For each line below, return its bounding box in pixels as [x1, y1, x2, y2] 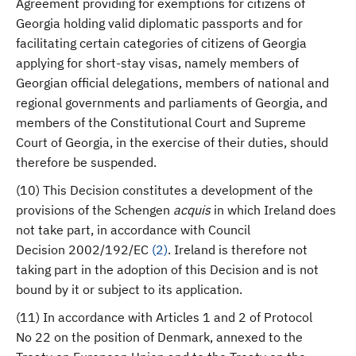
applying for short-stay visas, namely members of [16, 55, 299, 71]
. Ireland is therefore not [168, 242, 308, 257]
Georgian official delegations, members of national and [16, 75, 329, 91]
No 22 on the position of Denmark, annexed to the [16, 329, 303, 345]
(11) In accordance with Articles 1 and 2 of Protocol [16, 309, 312, 325]
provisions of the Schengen [16, 202, 173, 218]
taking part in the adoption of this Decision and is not [16, 261, 319, 277]
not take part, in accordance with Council [16, 222, 250, 238]
